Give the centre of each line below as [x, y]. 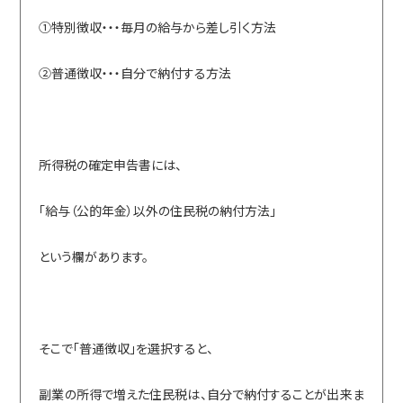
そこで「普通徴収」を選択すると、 [126, 348]
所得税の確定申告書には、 [111, 164]
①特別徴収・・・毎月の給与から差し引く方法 [158, 27]
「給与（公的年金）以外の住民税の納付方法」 [158, 210]
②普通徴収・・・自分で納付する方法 [135, 72]
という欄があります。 [94, 256]
